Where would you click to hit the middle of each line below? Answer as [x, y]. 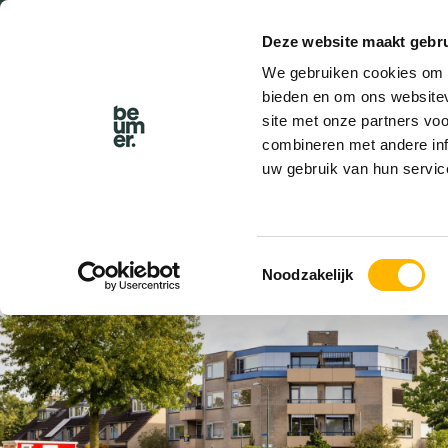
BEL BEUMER [244, 62]
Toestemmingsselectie [335, 262]
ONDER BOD [98, 256]
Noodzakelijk [308, 274]
